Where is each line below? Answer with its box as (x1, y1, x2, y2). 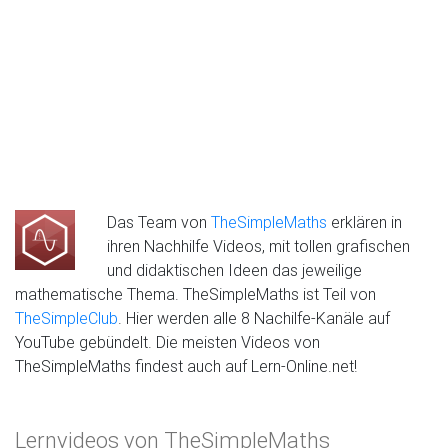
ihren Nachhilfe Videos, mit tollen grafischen (107, 236, 410, 256)
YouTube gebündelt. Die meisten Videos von (15, 332, 320, 352)
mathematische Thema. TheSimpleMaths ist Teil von (15, 284, 376, 304)
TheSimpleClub (15, 308, 118, 328)
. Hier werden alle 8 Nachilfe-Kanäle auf (118, 308, 390, 328)
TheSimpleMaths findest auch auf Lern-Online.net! (15, 356, 357, 376)
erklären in (327, 212, 402, 232)
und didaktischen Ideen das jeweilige (107, 260, 362, 280)
